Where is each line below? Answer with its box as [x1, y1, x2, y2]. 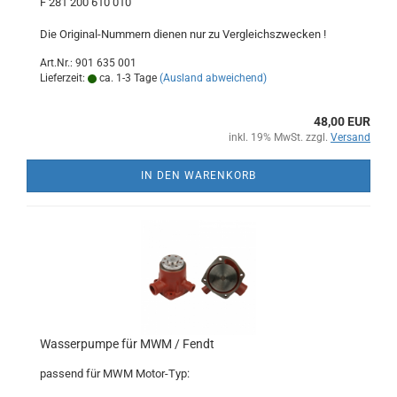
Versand [331, 131, 370, 144]
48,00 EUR [314, 114, 370, 128]
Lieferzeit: [40, 72, 88, 84]
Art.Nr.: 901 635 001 [40, 57, 136, 69]
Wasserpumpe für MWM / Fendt [40, 337, 214, 351]
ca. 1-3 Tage [97, 72, 157, 84]
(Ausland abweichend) [160, 72, 267, 84]
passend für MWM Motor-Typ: [40, 367, 190, 380]
